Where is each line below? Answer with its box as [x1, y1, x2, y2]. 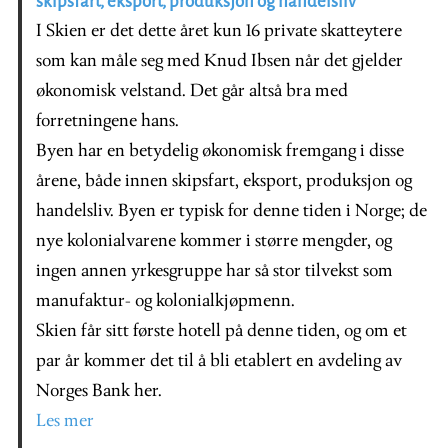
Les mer [36, 411, 94, 431]
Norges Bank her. [36, 381, 162, 401]
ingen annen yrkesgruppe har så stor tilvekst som [36, 261, 393, 281]
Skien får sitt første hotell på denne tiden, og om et [36, 321, 407, 341]
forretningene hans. [36, 111, 179, 131]
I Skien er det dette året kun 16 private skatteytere [36, 21, 402, 41]
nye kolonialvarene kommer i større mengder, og [36, 231, 392, 251]
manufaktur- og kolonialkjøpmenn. [36, 291, 295, 311]
